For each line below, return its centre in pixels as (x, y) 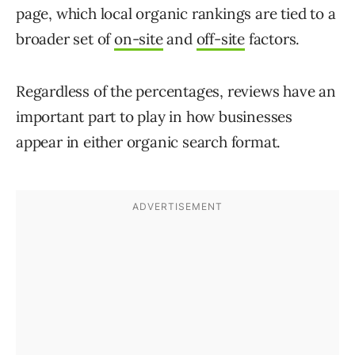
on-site (139, 39)
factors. (273, 39)
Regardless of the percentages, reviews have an (176, 92)
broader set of (65, 39)
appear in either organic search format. (149, 142)
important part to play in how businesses (154, 117)
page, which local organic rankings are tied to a (176, 14)
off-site (221, 39)
